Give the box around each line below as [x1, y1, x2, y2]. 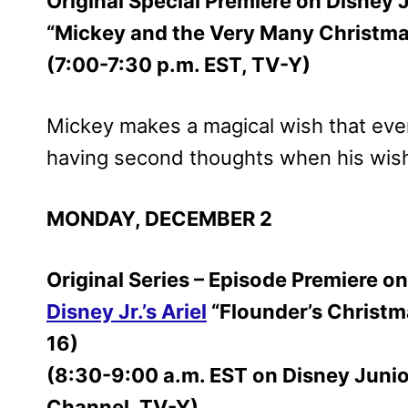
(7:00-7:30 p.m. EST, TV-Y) [46, 52, 311, 76]
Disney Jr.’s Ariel [46, 299, 207, 323]
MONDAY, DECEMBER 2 [46, 206, 272, 230]
